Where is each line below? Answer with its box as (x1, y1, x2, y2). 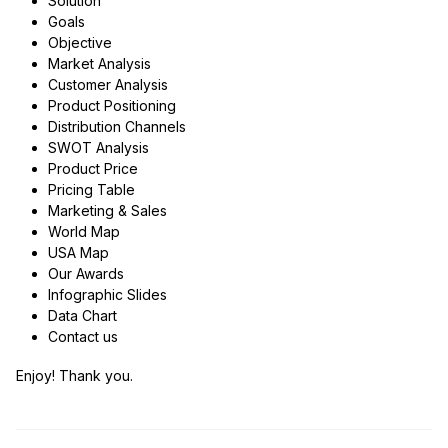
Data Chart (47, 307, 117, 325)
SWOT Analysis (47, 139, 149, 157)
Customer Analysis (47, 76, 168, 94)
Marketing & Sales (47, 202, 167, 220)
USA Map (47, 244, 109, 262)
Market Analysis (47, 55, 151, 73)
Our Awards (47, 265, 124, 283)
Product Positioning (47, 97, 176, 115)
